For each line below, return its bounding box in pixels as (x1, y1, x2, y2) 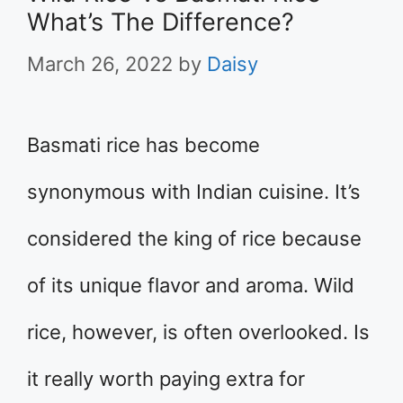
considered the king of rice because (27, 227, 362, 250)
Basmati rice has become (27, 133, 260, 157)
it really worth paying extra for (27, 367, 305, 390)
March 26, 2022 (27, 52, 173, 76)
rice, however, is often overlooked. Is (27, 320, 370, 344)
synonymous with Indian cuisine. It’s (27, 180, 361, 203)
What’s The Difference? (27, 7, 294, 37)
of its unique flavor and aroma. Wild (27, 273, 354, 297)
